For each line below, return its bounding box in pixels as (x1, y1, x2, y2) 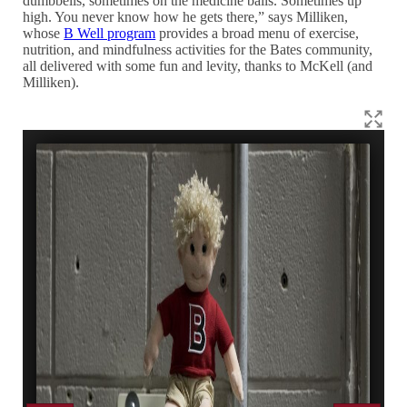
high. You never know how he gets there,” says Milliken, (23, 8, 349, 25)
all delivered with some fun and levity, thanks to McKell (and (23, 57, 373, 74)
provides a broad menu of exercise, (155, 25, 360, 41)
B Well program (64, 25, 156, 41)
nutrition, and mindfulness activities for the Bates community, (23, 41, 373, 57)
